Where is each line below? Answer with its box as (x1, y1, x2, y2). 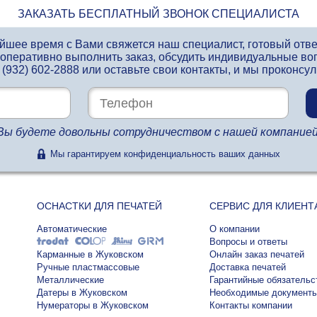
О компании (209, 224, 260, 235)
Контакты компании (209, 300, 292, 311)
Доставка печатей (209, 262, 286, 273)
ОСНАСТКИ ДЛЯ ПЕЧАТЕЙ (37, 200, 162, 212)
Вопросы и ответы (209, 236, 287, 248)
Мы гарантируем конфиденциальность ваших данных (50, 149, 280, 160)
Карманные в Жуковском (37, 249, 144, 260)
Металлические (37, 275, 104, 286)
